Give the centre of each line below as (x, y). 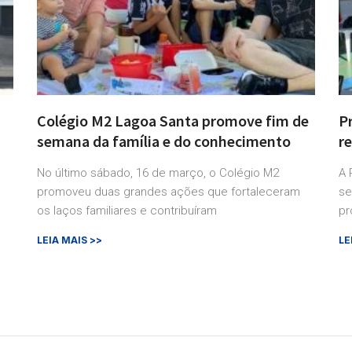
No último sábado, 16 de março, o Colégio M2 (158, 173)
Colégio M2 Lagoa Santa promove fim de (173, 121)
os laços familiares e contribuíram (127, 211)
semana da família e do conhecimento (164, 141)
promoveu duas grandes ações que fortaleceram (169, 192)
